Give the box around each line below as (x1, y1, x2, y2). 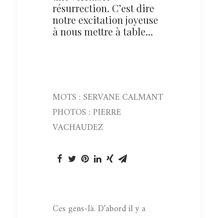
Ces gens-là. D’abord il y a (53, 201, 145, 217)
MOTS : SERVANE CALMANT (53, 90, 163, 105)
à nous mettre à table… (53, 24, 153, 38)
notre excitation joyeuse (53, 13, 158, 26)
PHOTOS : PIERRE (53, 105, 121, 120)
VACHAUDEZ (53, 120, 103, 135)
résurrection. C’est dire (53, 1, 154, 15)
